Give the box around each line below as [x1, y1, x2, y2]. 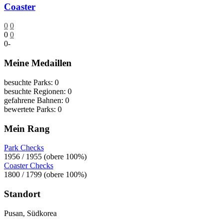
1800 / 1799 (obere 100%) [4, 170, 87, 179]
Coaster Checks [4, 161, 53, 170]
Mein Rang [4, 123, 50, 134]
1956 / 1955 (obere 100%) [4, 152, 87, 161]
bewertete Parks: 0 [4, 105, 62, 113]
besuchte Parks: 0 [4, 78, 59, 87]
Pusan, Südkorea [4, 209, 57, 218]
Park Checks [4, 143, 44, 152]
